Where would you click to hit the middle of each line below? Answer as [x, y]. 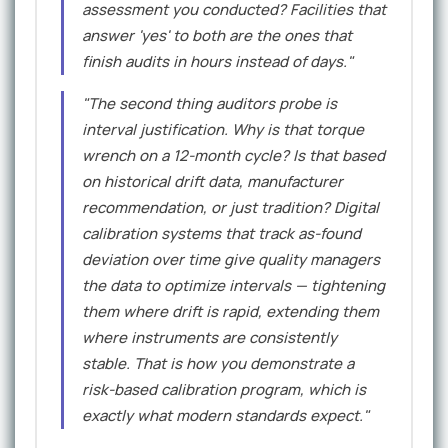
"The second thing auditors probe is [209, 104]
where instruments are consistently [209, 338]
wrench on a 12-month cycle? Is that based [233, 156]
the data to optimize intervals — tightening [233, 286]
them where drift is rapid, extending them [230, 312]
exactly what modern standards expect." [225, 416]
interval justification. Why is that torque [223, 130]
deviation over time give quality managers [231, 260]
